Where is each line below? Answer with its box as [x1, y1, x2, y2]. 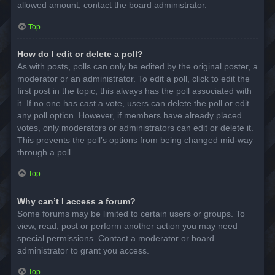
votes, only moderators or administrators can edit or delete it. [17, 123, 254, 133]
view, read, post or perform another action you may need [17, 220, 238, 231]
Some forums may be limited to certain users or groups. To [17, 208, 245, 219]
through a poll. [17, 147, 73, 158]
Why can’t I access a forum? [17, 196, 136, 206]
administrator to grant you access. [17, 245, 149, 255]
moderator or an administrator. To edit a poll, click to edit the [17, 74, 250, 84]
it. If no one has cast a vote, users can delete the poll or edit [17, 98, 249, 109]
